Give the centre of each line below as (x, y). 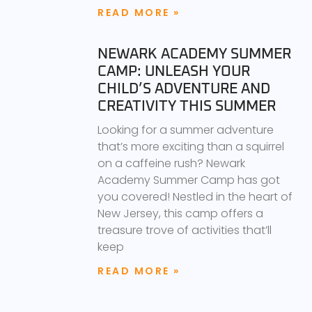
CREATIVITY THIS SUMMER (187, 106)
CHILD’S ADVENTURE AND (184, 88)
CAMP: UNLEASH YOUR (174, 71)
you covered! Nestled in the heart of (195, 196)
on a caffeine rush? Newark (171, 163)
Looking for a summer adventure (186, 130)
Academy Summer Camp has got (189, 180)
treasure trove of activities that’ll (185, 230)
